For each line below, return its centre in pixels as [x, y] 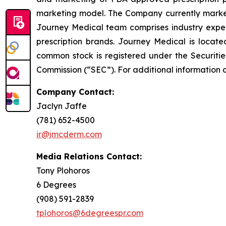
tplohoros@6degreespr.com [90, 213]
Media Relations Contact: [89, 156]
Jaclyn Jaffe [62, 106]
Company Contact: [75, 92]
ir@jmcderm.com [69, 134]
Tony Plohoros [63, 170]
